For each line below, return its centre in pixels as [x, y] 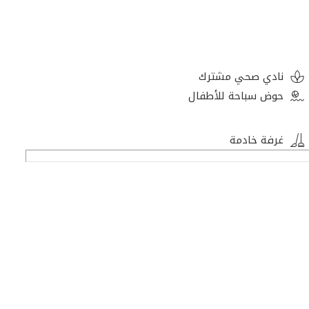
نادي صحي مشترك [241, 76]
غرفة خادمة [256, 140]
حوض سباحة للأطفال [236, 96]
